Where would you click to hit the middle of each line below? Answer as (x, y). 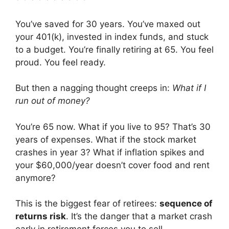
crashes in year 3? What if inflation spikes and (110, 152)
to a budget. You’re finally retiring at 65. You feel (114, 49)
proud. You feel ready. (61, 62)
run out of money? (53, 101)
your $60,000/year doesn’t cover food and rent (112, 165)
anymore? (36, 178)
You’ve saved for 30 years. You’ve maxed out (108, 24)
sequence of (186, 203)
